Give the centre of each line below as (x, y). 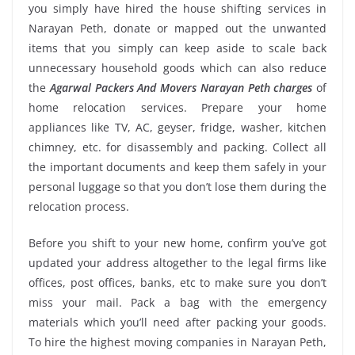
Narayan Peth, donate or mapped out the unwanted (177, 29)
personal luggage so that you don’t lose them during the (177, 187)
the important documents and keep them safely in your (177, 167)
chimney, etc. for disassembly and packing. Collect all (177, 147)
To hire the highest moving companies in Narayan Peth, (177, 342)
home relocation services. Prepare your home (177, 108)
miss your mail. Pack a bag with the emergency (177, 303)
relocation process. (79, 207)
